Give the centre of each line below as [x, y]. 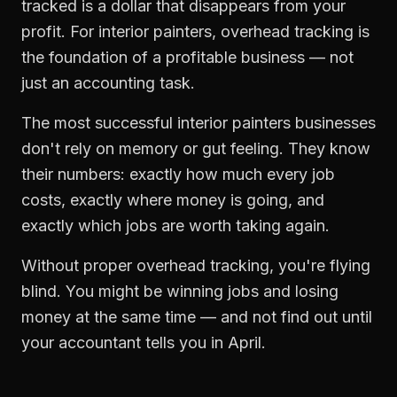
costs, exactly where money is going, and [173, 200]
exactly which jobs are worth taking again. [175, 226]
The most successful [99, 123]
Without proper [79, 265]
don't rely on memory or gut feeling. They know [196, 148]
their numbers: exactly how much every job [178, 174]
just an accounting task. [108, 83]
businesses [333, 123]
